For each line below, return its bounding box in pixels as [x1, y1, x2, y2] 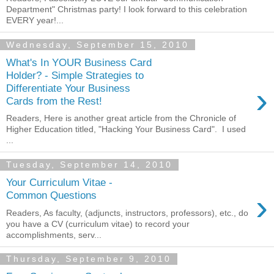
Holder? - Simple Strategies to [6, 68, 144, 81]
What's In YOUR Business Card [6, 56, 152, 68]
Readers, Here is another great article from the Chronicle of [6, 113, 236, 124]
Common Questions [6, 188, 97, 201]
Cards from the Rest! [6, 94, 102, 107]
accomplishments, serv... [6, 229, 102, 240]
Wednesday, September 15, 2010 [6, 40, 189, 50]
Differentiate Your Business [6, 81, 130, 94]
